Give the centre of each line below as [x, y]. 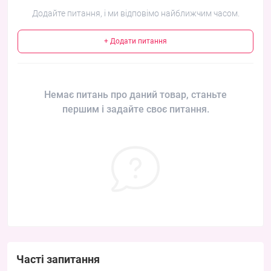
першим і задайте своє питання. [135, 109]
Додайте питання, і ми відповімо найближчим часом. [135, 14]
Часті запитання [58, 260]
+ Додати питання [135, 41]
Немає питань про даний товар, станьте [135, 95]
